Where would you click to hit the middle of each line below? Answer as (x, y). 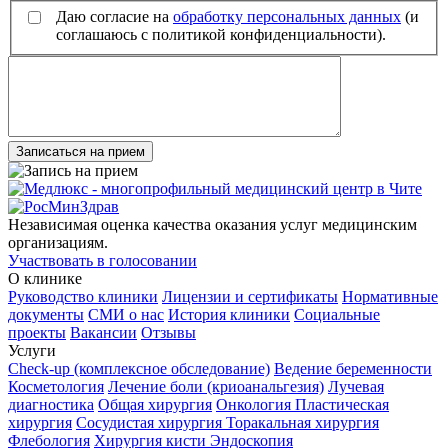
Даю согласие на (114, 16)
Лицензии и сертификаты (250, 296)
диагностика (51, 404)
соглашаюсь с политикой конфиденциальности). (221, 34)
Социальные (337, 314)
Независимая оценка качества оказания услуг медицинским (212, 224)
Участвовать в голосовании (102, 260)
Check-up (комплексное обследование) (139, 368)
